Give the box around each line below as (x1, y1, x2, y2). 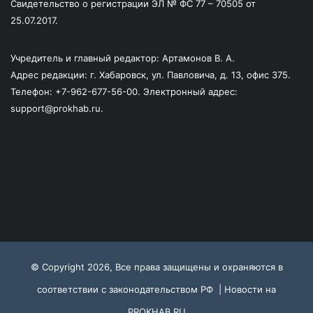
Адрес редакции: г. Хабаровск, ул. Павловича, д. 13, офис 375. (10, 68, 291, 80)
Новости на (224, 283, 276, 295)
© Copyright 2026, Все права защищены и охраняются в (30, 261, 283, 272)
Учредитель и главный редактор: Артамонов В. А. (10, 52, 235, 64)
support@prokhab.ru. (10, 102, 103, 114)
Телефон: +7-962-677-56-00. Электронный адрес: (10, 85, 238, 97)
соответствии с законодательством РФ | (37, 283, 224, 295)
